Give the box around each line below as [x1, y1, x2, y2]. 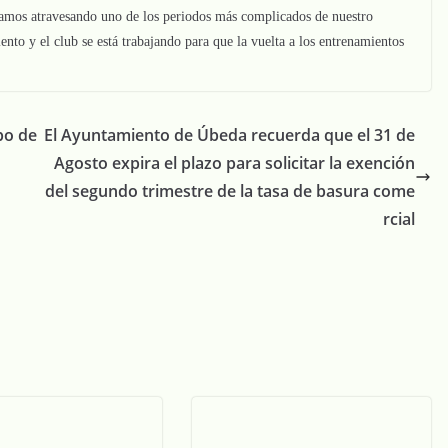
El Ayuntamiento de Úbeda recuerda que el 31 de [44, 124, 415, 146]
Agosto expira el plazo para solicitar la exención [54, 152, 415, 174]
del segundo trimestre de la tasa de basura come [45, 180, 415, 202]
